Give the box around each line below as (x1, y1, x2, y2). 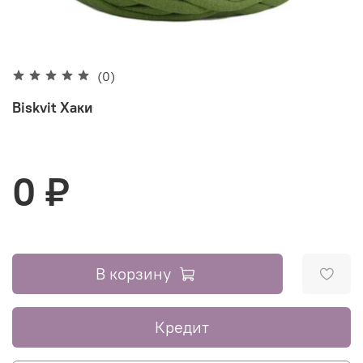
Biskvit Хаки (12, 97, 92, 117)
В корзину (96, 263, 171, 284)
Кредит (154, 316, 209, 337)
